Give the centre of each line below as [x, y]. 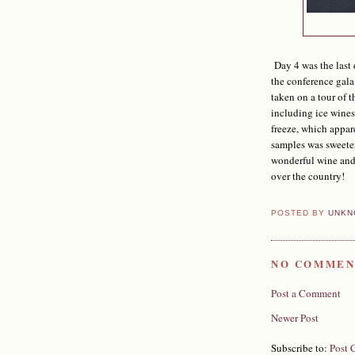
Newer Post [295, 318]
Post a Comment [306, 294]
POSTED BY [300, 212]
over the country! [308, 176]
